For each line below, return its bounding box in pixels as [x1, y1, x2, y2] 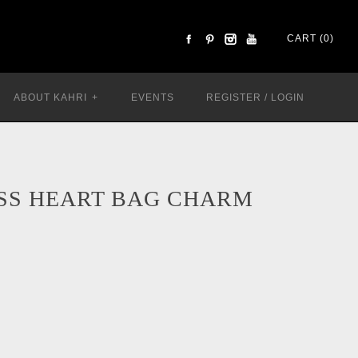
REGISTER [206, 92, 261, 103]
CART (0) [287, 33, 334, 45]
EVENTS [131, 92, 174, 103]
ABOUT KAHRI [14, 92, 87, 103]
